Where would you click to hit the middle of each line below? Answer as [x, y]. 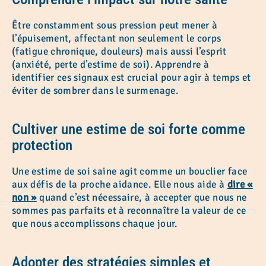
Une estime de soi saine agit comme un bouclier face [130, 171]
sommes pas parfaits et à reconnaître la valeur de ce [129, 210]
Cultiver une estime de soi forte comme [129, 129]
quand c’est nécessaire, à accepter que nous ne [142, 197]
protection [42, 145]
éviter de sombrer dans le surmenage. [95, 90]
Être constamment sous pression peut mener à [115, 25]
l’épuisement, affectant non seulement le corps [117, 38]
